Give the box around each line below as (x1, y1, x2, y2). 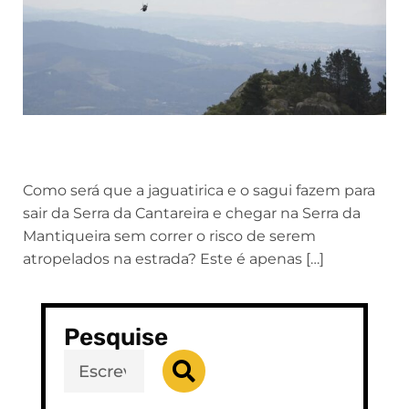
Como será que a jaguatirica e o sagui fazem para (23, 182, 375, 200)
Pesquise (64, 323, 168, 352)
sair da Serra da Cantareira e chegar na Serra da (23, 204, 361, 223)
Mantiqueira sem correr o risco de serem (23, 227, 316, 246)
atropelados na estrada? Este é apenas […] (23, 250, 324, 268)
